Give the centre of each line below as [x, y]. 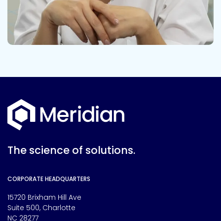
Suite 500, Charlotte [41, 207]
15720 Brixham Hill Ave [44, 197]
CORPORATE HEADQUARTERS [49, 179]
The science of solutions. [71, 150]
